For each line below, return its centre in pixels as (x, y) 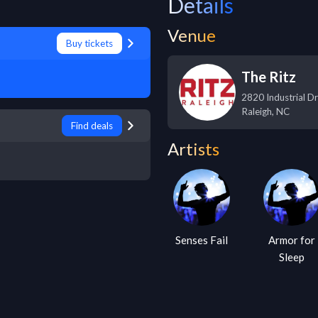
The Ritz (269, 77)
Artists (193, 149)
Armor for (292, 240)
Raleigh (257, 111)
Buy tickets (89, 43)
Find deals (92, 126)
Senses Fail (202, 240)
